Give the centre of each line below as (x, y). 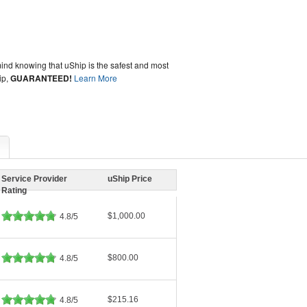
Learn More (96, 78)
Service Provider (34, 179)
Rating (14, 191)
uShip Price (130, 179)
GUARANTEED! (41, 78)
